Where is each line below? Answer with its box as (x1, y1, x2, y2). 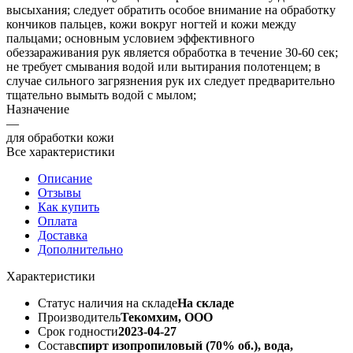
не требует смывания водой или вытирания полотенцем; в (6, 59, 321, 73)
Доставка (38, 228, 87, 242)
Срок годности (38, 324, 118, 338)
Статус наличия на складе (38, 295, 177, 310)
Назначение (6, 102, 69, 116)
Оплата (38, 214, 77, 228)
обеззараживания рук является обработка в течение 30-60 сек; (6, 45, 338, 59)
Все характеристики (6, 144, 115, 158)
